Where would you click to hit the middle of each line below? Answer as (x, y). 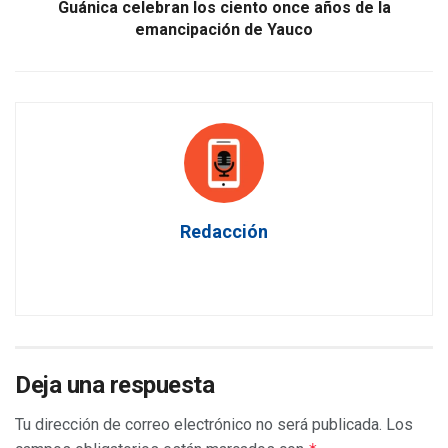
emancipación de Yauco (224, 29)
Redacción (224, 231)
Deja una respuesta (115, 384)
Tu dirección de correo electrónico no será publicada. (198, 424)
